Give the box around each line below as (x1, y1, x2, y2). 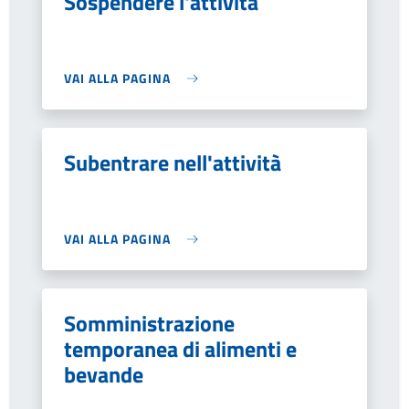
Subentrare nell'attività (64, 146, 281, 179)
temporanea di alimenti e (64, 332, 297, 365)
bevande (64, 358, 143, 391)
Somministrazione (64, 307, 235, 340)
